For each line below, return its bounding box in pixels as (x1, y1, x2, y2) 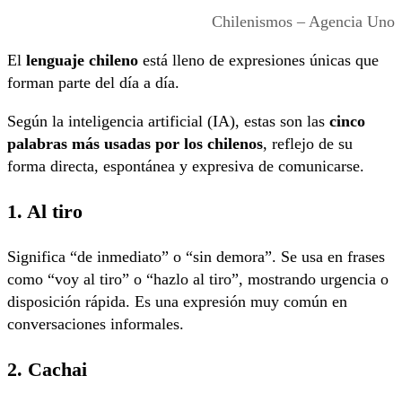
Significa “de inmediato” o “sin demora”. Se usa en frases (7, 247, 385, 266)
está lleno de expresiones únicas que (138, 51, 379, 70)
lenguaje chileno (26, 51, 138, 70)
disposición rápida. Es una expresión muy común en (7, 292, 347, 310)
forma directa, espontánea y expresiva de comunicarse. (7, 157, 364, 176)
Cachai (28, 358, 87, 381)
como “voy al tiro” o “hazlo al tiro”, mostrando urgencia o (7, 269, 389, 288)
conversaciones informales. (7, 314, 184, 333)
